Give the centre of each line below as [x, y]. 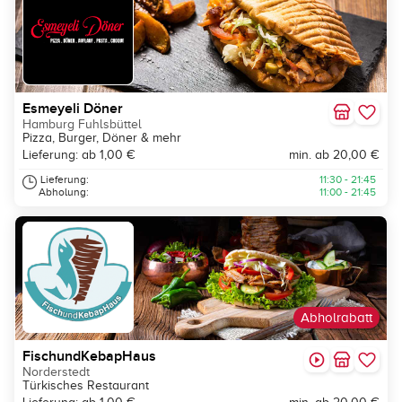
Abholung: [64, 192]
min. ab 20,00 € [334, 155]
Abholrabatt [336, 318]
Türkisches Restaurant [86, 386]
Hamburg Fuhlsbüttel [82, 125]
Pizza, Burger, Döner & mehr [102, 138]
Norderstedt [56, 372]
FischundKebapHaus [89, 357]
